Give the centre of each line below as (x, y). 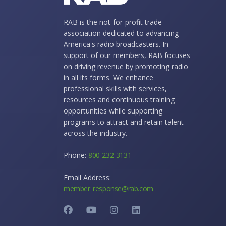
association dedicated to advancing (121, 33)
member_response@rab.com (108, 189)
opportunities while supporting (113, 111)
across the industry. (95, 133)
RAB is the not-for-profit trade (113, 22)
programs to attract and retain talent (124, 122)
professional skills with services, (115, 89)
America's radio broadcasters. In (116, 44)
